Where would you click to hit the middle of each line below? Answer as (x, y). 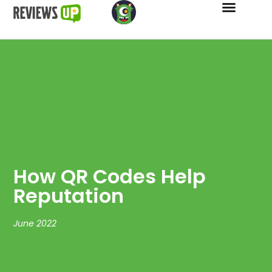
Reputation (69, 195)
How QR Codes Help (110, 176)
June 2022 (35, 223)
